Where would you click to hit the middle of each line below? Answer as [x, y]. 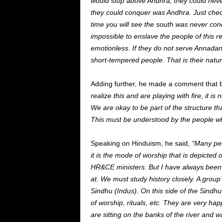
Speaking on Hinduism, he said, [141, 143]
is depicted [199, 155]
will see [131, 24]
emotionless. [111, 48]
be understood [146, 119]
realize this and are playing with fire [146, 96]
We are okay [111, 108]
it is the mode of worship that [137, 155]
